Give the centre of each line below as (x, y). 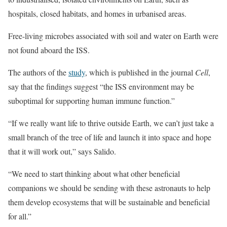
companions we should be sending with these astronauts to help (109, 188)
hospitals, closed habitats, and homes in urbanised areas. (97, 13)
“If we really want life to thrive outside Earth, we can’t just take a (111, 123)
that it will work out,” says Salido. (62, 151)
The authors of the (38, 72)
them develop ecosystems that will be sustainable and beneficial (109, 202)
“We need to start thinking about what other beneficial (94, 174)
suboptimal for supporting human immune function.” (91, 101)
